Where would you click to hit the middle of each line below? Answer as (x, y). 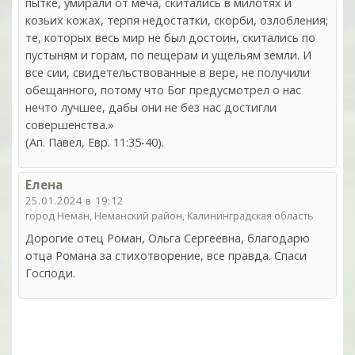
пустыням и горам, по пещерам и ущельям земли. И (168, 55)
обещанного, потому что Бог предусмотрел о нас (163, 90)
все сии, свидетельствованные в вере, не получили (168, 73)
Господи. (50, 273)
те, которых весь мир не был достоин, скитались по (170, 38)
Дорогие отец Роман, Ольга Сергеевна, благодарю (168, 239)
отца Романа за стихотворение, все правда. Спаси (166, 256)
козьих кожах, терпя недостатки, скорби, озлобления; (177, 21)
